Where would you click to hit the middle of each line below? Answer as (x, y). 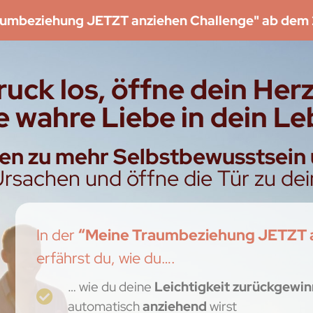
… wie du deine (111, 286)
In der (58, 235)
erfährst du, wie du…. (106, 259)
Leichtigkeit (192, 286)
